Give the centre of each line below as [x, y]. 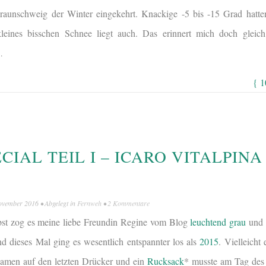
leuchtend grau [218, 221]
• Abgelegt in [58, 203]
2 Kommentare [129, 203]
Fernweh [89, 203]
